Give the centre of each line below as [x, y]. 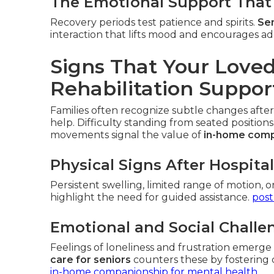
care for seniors [91, 260]
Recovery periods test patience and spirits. [154, 22]
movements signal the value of [127, 135]
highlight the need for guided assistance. [151, 197]
